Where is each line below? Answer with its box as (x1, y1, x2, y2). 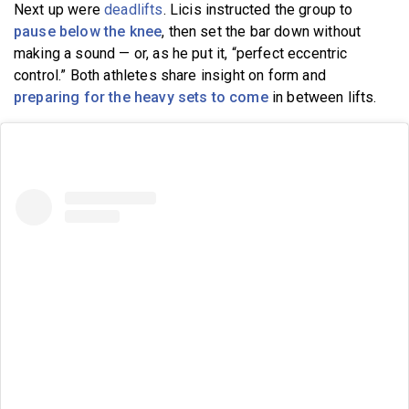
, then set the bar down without (162, 22, 362, 40)
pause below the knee (14, 22, 163, 40)
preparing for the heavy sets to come (14, 88, 268, 106)
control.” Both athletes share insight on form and (14, 66, 326, 84)
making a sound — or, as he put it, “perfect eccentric (14, 44, 348, 62)
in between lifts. (267, 88, 377, 106)
